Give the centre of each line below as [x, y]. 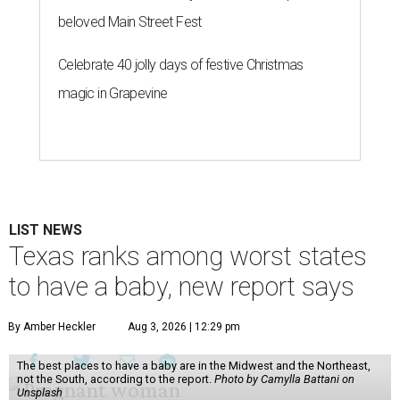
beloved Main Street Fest [130, 22]
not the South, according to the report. [115, 379]
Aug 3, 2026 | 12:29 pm [184, 327]
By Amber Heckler [52, 327]
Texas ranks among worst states [188, 257]
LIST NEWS [46, 230]
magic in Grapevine [113, 94]
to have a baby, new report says [182, 287]
